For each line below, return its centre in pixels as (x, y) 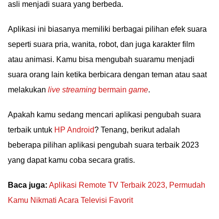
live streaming (72, 90)
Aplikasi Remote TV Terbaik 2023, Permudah (127, 185)
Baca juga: (28, 185)
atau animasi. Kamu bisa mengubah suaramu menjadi (101, 59)
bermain (112, 90)
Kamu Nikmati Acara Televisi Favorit (70, 200)
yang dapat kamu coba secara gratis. (71, 160)
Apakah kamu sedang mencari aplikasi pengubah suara (104, 115)
